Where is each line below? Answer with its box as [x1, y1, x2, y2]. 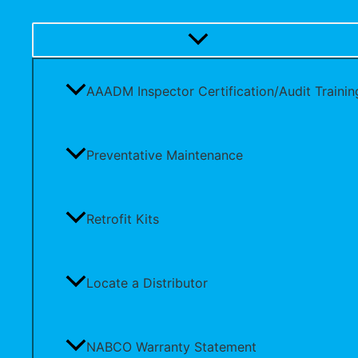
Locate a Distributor [86, 274, 208, 291]
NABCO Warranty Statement [86, 338, 257, 355]
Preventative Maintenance [86, 146, 243, 163]
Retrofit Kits [86, 210, 159, 227]
